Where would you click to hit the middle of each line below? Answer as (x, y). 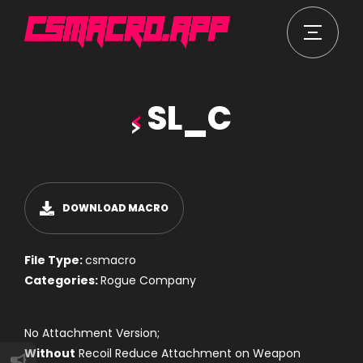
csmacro (111, 260)
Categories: (62, 280)
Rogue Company (148, 280)
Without (50, 353)
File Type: (55, 260)
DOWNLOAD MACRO (115, 208)
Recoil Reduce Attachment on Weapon (188, 353)
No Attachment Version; (92, 333)
